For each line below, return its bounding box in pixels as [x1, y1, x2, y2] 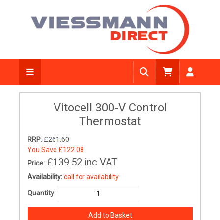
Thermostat [79, 114, 141, 128]
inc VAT [84, 156, 117, 168]
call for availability [64, 173, 119, 181]
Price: [27, 159, 45, 167]
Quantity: [27, 189, 55, 197]
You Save [27, 146, 58, 154]
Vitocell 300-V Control [53, 101, 167, 114]
